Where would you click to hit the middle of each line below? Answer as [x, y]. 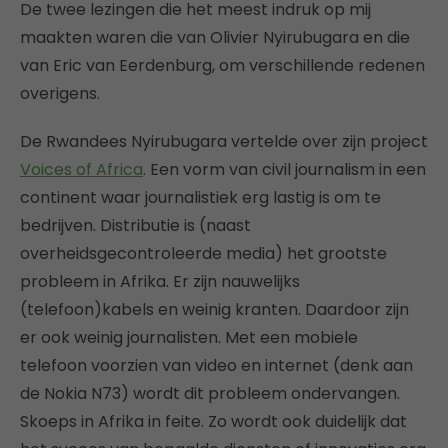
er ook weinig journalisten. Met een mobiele [189, 337]
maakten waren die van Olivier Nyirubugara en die [215, 37]
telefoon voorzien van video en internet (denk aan [216, 365]
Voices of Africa [81, 169]
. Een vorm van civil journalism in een [284, 169]
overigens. [60, 93]
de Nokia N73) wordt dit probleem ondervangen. [210, 393]
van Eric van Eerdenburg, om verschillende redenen [222, 65]
